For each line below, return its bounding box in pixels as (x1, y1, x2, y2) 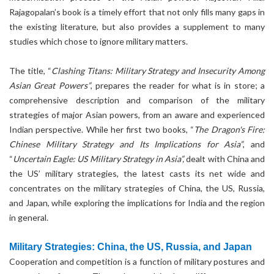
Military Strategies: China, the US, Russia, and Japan (9, 242, 252, 252)
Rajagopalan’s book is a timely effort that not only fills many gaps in (9, 7, 265, 17)
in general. (9, 212, 48, 223)
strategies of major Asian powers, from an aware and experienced (9, 109, 265, 120)
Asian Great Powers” (9, 80, 91, 91)
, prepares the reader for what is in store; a (90, 80, 265, 91)
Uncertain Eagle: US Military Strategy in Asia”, (13, 154, 187, 164)
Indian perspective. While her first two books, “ (9, 124, 194, 135)
